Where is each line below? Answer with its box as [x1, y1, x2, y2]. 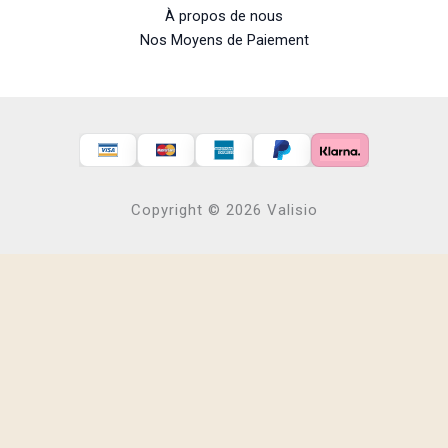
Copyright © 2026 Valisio [130, 201, 318, 220]
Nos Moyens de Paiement [139, 31, 309, 50]
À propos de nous [165, 7, 283, 26]
